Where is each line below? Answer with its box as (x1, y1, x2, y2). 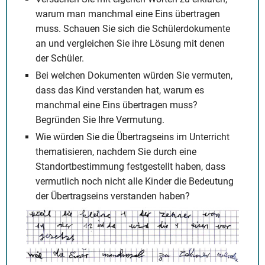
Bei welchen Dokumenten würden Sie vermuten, (35, 69, 232, 81)
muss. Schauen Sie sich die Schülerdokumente (35, 22, 230, 34)
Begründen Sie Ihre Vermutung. (35, 114, 164, 125)
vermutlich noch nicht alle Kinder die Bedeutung (35, 175, 234, 187)
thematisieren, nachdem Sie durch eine (35, 146, 196, 157)
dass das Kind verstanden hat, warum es (35, 84, 204, 96)
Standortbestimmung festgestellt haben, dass (35, 160, 225, 172)
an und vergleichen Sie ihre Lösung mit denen (35, 37, 225, 49)
